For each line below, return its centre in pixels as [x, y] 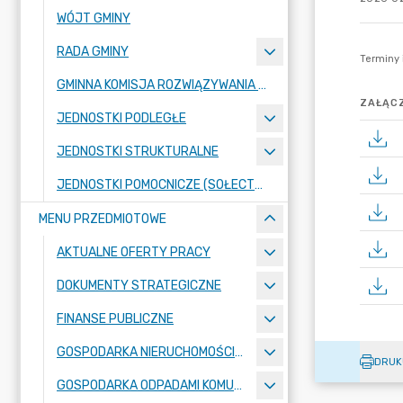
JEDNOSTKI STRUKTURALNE [138, 152]
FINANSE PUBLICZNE [115, 319]
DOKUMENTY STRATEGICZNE [139, 286]
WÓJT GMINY [94, 18]
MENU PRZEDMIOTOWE [103, 219]
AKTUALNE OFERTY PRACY [134, 252]
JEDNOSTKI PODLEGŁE [121, 118]
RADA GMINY [93, 52]
